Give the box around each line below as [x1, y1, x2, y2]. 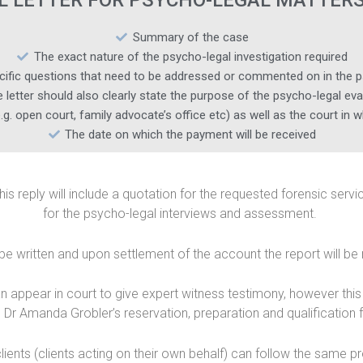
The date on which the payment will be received [65, 127, 317, 143]
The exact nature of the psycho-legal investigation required [33, 49, 348, 65]
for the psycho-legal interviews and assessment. [43, 206, 320, 222]
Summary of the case [132, 30, 249, 45]
